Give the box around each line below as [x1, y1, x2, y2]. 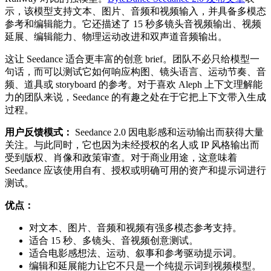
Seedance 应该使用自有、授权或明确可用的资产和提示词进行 [5, 165, 266, 175]
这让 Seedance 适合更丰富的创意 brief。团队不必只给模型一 [5, 53, 260, 64]
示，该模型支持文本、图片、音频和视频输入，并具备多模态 [5, 5, 266, 16]
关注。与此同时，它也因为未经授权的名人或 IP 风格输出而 [5, 139, 260, 150]
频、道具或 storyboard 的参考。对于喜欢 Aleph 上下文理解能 [5, 79, 263, 90]
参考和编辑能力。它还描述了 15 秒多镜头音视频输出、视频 [5, 18, 261, 29]
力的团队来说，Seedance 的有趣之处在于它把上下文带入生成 [5, 91, 266, 102]
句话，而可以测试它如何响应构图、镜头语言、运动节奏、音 [5, 66, 266, 77]
